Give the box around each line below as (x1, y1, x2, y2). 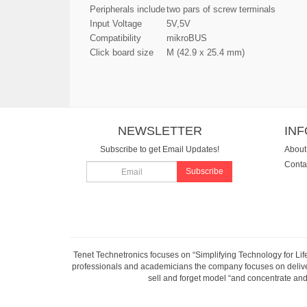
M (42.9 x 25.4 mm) (167, 47, 245, 58)
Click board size (90, 47, 153, 58)
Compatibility (90, 32, 141, 43)
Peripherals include (90, 3, 165, 14)
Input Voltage (90, 18, 142, 29)
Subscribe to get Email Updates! (100, 144, 220, 154)
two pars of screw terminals (167, 3, 275, 14)
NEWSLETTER (117, 124, 202, 138)
